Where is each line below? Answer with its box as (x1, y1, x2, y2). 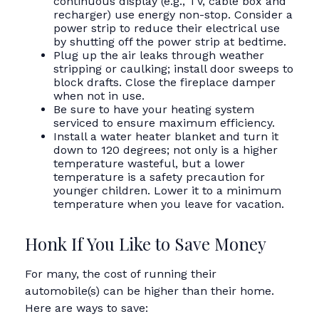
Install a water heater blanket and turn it (53, 130, 278, 143)
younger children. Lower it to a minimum (53, 184, 281, 197)
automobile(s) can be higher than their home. (25, 284, 274, 298)
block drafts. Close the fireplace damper (53, 75, 276, 89)
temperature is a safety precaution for (53, 170, 265, 184)
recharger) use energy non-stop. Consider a (53, 8, 293, 21)
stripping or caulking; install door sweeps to (53, 62, 293, 75)
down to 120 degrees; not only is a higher (53, 143, 278, 157)
